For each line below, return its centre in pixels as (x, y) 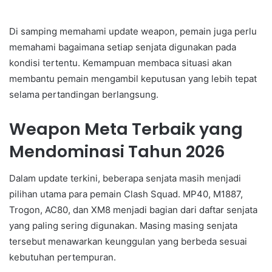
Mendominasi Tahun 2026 (117, 151)
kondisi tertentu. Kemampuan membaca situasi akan (121, 63)
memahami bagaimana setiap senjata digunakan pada (123, 47)
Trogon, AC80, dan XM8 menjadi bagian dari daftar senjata (133, 210)
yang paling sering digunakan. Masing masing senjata (123, 226)
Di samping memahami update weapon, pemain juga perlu (133, 31)
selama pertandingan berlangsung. (84, 94)
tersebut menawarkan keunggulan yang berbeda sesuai (128, 242)
